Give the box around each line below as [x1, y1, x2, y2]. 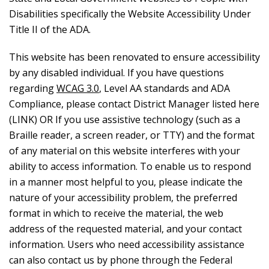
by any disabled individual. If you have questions [9, 66, 224, 79]
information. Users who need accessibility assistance [9, 238, 244, 251]
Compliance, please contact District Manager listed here [9, 97, 259, 110]
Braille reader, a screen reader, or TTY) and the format [9, 128, 255, 142]
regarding [9, 82, 56, 95]
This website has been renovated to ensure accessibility [9, 50, 260, 64]
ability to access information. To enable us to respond [9, 160, 251, 173]
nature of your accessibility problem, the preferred [9, 191, 237, 204]
